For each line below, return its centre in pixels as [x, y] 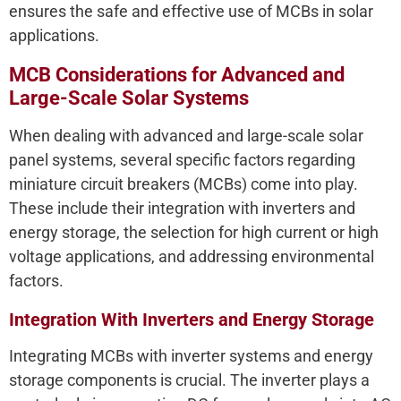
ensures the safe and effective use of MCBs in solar [191, 12]
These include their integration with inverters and [182, 209]
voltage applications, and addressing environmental [192, 257]
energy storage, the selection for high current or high [194, 233]
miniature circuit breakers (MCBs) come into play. [183, 184]
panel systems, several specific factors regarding [182, 160]
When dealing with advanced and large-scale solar [186, 136]
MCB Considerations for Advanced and [177, 75]
